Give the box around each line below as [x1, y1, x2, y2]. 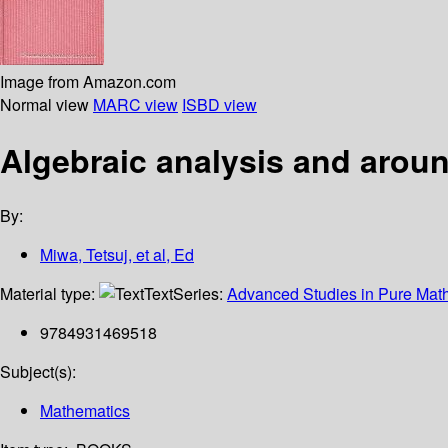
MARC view [93, 92, 178, 116]
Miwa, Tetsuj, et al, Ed [40, 243, 194, 267]
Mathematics [40, 399, 130, 423]
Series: [173, 282, 227, 306]
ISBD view [182, 92, 257, 116]
